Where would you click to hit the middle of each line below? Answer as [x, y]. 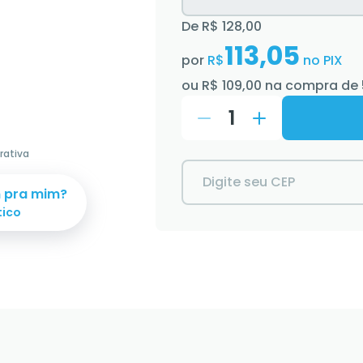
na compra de [312, 85]
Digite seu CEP [249, 182]
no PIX [321, 60]
